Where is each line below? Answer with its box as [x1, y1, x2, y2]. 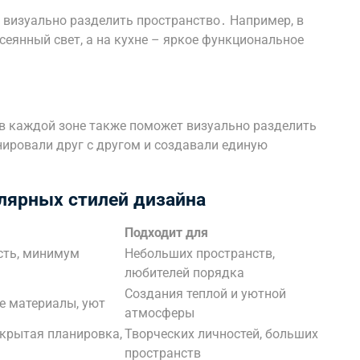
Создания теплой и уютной [125, 286, 286, 301]
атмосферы [125, 305, 194, 321]
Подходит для [125, 225, 208, 240]
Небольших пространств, [125, 246, 275, 261]
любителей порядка [125, 265, 244, 280]
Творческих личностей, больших [125, 326, 318, 342]
